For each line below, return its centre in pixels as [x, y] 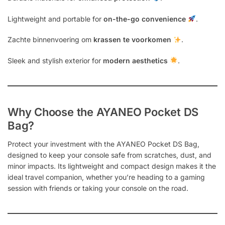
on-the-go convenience [145, 19]
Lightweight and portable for [55, 19]
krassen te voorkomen [132, 40]
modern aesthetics [135, 60]
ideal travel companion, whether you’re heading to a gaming [106, 177]
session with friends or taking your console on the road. [98, 188]
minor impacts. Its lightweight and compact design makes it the [112, 166]
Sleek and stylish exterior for [55, 60]
